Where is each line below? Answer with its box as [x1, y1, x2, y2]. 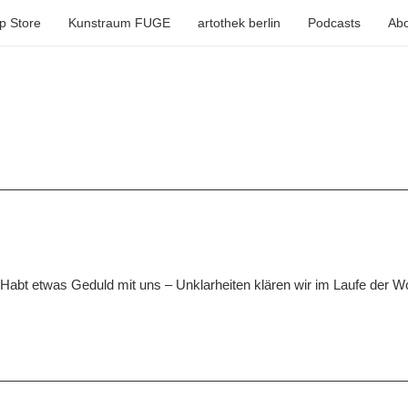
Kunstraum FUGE [68, 15, 171, 30]
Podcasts [308, 15, 362, 30]
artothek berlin [198, 15, 281, 30]
